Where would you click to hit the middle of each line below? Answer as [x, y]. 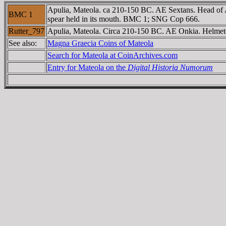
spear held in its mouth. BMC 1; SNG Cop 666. [124, 19]
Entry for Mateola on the [88, 67]
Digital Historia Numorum [170, 67]
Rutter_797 [26, 31]
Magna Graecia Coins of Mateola [100, 43]
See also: [23, 43]
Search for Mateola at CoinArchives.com [112, 55]
